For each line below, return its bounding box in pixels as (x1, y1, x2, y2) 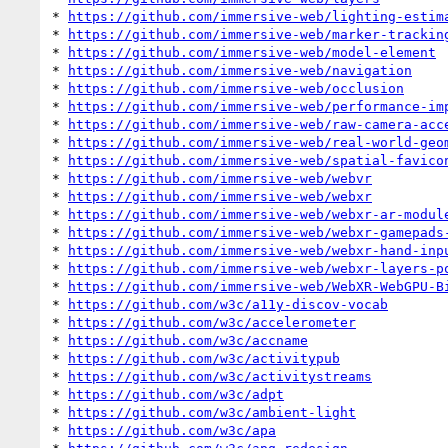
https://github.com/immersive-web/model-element (68, 44, 436, 60)
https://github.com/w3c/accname (68, 332, 308, 348)
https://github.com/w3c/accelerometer (68, 314, 356, 330)
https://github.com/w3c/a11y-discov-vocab (68, 296, 388, 312)
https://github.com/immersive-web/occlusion (68, 80, 404, 96)
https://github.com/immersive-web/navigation (68, 62, 412, 78)
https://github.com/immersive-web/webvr (68, 170, 372, 186)
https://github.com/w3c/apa (68, 422, 276, 438)
